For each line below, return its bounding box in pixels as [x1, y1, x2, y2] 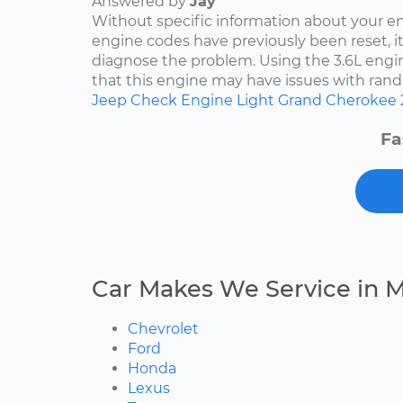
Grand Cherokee [278, 92, 397, 110]
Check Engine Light [130, 92, 274, 110]
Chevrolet [128, 320, 199, 338]
